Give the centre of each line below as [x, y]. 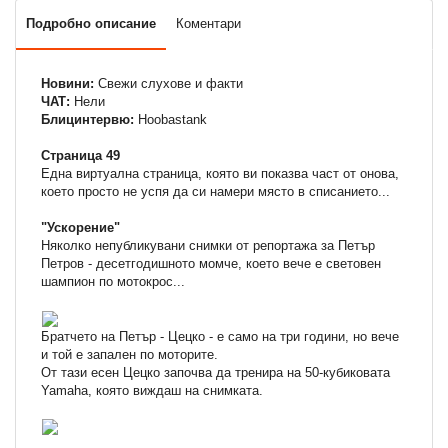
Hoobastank [170, 120]
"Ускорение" [80, 228]
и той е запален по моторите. [129, 354]
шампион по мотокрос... [113, 282]
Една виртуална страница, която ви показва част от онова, [220, 174]
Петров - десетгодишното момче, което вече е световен [211, 264]
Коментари [208, 24]
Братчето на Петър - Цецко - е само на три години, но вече [220, 336]
